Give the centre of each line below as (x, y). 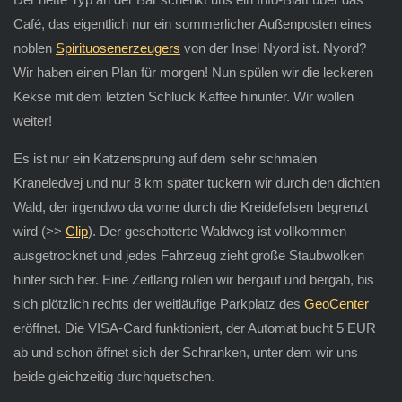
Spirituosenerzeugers (118, 48)
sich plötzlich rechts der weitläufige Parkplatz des (158, 303)
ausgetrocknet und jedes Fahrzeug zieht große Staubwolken (188, 255)
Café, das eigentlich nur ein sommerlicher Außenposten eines (192, 23)
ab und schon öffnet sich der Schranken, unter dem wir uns (185, 352)
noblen (34, 48)
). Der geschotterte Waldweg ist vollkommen (217, 231)
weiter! (32, 120)
